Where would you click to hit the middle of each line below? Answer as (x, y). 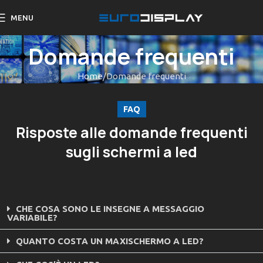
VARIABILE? (32, 218)
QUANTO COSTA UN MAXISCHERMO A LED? (110, 241)
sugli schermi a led (131, 152)
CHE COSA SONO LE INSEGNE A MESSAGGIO (110, 209)
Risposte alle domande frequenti (131, 133)
